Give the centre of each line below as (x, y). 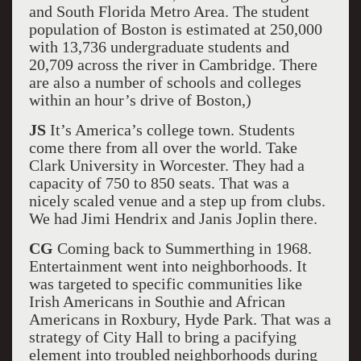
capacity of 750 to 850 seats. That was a (159, 183)
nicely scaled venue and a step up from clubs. (177, 201)
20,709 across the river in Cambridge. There (173, 64)
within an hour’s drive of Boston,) (140, 100)
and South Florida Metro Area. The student (169, 11)
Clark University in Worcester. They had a (166, 165)
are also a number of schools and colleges (165, 82)
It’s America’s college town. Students (170, 130)
